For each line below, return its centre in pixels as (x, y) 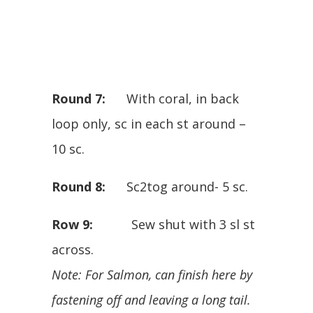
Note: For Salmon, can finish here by (152, 274)
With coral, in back (172, 98)
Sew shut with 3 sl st (174, 224)
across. (73, 249)
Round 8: (79, 186)
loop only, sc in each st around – (149, 123)
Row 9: (72, 224)
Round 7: (79, 98)
